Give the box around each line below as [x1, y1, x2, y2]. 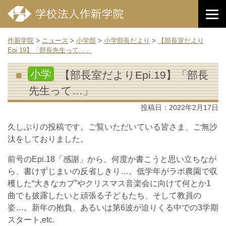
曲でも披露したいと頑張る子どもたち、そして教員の [8, 191, 201, 200]
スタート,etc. [8, 215, 54, 224]
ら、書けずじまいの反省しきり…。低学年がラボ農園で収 [8, 167, 217, 176]
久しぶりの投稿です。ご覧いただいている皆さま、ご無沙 [8, 123, 217, 131]
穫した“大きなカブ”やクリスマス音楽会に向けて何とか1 [8, 179, 211, 188]
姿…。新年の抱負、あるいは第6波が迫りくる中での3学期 [8, 203, 218, 212]
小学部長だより [104, 37, 150, 44]
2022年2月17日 [169, 103, 218, 111]
